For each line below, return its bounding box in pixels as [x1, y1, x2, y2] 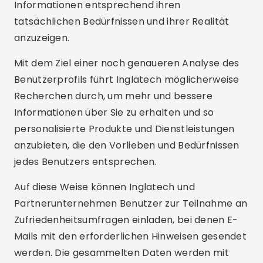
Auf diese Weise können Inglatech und [14, 180, 195, 194]
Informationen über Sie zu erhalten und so [14, 106, 214, 119]
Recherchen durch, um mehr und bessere [14, 89, 213, 103]
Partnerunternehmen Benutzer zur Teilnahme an [14, 197, 248, 210]
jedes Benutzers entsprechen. [14, 155, 157, 168]
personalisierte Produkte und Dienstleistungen [14, 122, 235, 136]
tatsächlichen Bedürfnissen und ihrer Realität [14, 15, 230, 28]
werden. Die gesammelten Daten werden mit [14, 246, 229, 259]
